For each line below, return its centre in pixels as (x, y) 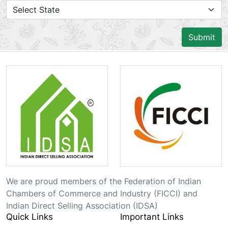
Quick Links (30, 217)
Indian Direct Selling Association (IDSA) (82, 205)
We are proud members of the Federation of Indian (104, 181)
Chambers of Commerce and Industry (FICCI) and (102, 193)
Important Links (152, 217)
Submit (202, 37)
